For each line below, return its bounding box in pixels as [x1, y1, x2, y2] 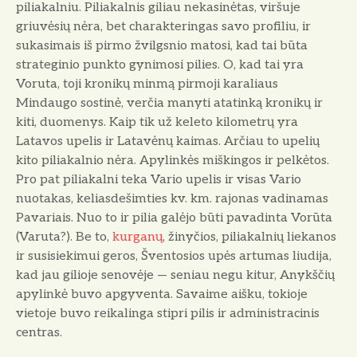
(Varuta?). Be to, [16, 229, 112, 245]
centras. [16, 325, 62, 341]
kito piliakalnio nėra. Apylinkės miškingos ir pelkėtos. [16, 153, 329, 169]
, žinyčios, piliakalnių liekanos [163, 229, 336, 245]
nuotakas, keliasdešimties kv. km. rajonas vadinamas [16, 191, 328, 207]
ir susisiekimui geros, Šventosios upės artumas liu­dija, [16, 249, 331, 265]
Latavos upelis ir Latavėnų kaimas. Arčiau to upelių [16, 134, 320, 150]
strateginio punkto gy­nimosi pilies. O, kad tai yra [16, 57, 304, 73]
